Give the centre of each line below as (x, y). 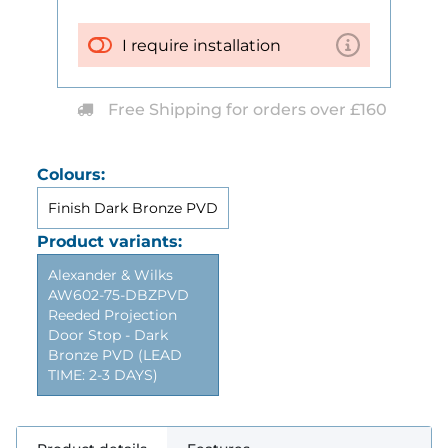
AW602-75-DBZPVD (118, 295)
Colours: (71, 174)
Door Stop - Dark (108, 335)
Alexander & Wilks (110, 275)
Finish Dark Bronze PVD (133, 208)
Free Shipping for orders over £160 (247, 109)
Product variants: (109, 241)
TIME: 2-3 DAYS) (103, 375)
